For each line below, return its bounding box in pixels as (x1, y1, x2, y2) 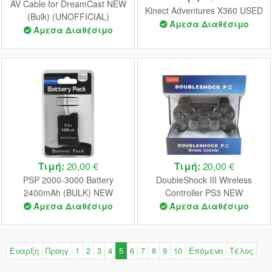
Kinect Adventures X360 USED (145, 4, 263, 16)
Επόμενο (189, 245, 223, 257)
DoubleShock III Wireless (156, 174, 252, 186)
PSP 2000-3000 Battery (22, 174, 114, 186)
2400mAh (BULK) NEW (23, 186, 113, 199)
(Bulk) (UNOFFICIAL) (27, 10, 109, 23)
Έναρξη (10, 245, 39, 257)
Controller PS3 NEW (165, 186, 243, 199)
